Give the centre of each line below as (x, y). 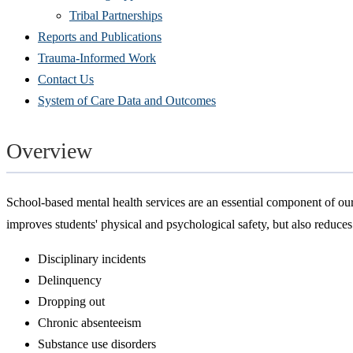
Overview (49, 150)
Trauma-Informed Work (97, 58)
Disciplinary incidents (92, 258)
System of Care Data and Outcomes (127, 100)
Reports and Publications (100, 36)
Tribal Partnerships (116, 15)
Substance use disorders (97, 344)
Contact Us (66, 79)
